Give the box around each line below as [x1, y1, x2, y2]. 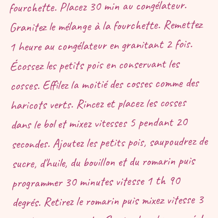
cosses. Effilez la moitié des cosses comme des [10, 74, 199, 94]
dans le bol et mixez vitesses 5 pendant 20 [10, 113, 188, 133]
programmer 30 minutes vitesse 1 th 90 [11, 172, 181, 191]
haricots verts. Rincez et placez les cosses [10, 94, 186, 113]
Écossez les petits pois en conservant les [9, 55, 180, 74]
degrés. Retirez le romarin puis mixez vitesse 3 [12, 191, 204, 211]
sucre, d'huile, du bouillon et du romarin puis [11, 152, 195, 172]
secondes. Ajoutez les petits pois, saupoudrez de [11, 132, 207, 152]
